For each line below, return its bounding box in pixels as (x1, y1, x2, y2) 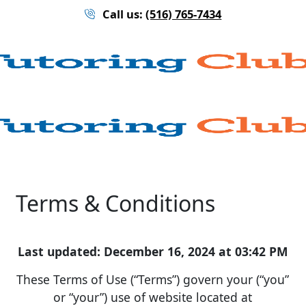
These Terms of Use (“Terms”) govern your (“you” (16, 270, 290, 288)
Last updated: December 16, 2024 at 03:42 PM (18, 242, 288, 260)
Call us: (102, 6, 143, 23)
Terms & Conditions (15, 189, 215, 219)
